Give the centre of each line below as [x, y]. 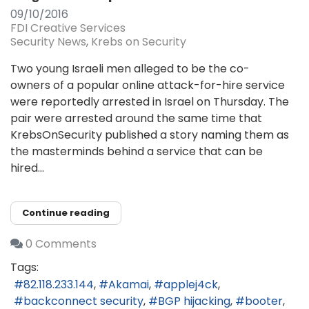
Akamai [129, 284]
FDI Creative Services [68, 28]
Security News [48, 41]
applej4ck [191, 284]
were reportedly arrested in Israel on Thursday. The [150, 101]
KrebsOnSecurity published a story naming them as [150, 134]
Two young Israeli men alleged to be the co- [130, 68]
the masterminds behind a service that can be [137, 151]
